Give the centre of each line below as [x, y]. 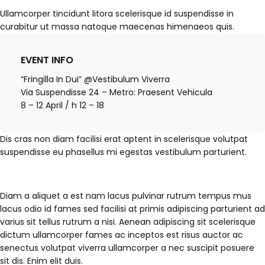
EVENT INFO [47, 60]
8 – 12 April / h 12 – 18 [62, 105]
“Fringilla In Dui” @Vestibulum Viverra [95, 79]
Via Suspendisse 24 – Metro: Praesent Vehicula [117, 92]
